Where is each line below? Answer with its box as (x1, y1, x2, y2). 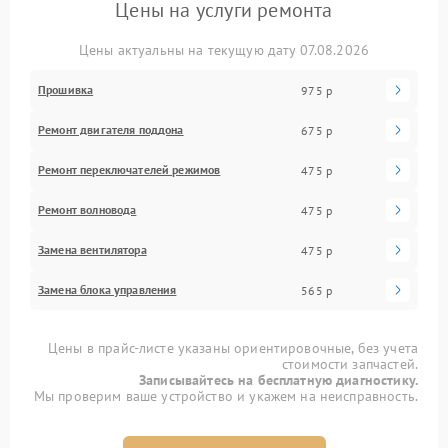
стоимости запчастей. (281, 355, 418, 373)
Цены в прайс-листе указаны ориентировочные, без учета (48, 339, 418, 357)
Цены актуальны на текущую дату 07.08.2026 (78, 41, 370, 59)
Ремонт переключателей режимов (38, 162, 221, 177)
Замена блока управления (38, 282, 177, 297)
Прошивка (38, 82, 94, 97)
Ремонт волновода (38, 202, 137, 217)
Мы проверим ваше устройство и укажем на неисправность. (33, 387, 418, 405)
